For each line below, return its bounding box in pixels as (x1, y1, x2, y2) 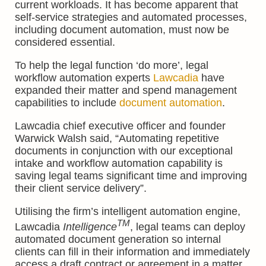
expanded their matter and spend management (15, 84, 237, 96)
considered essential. (15, 36, 115, 48)
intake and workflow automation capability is (15, 157, 223, 169)
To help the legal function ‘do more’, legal (15, 59, 208, 71)
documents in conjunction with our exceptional (15, 145, 233, 157)
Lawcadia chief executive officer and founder (15, 120, 226, 132)
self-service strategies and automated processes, (15, 11, 247, 23)
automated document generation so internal (15, 233, 221, 245)
